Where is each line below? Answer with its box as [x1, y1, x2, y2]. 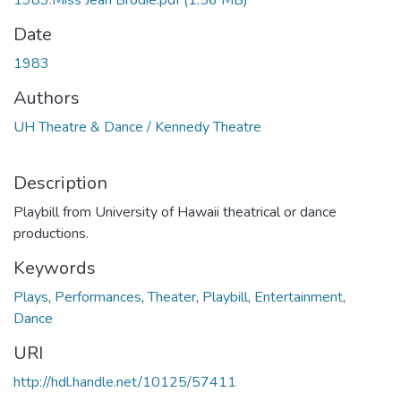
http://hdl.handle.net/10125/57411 [13, 372, 236, 392]
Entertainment [254, 287, 343, 307]
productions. [13, 224, 89, 243]
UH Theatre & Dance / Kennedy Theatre [13, 117, 261, 137]
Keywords [13, 256, 96, 280]
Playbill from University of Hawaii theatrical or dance [13, 202, 337, 222]
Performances [55, 287, 141, 307]
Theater [148, 287, 196, 307]
